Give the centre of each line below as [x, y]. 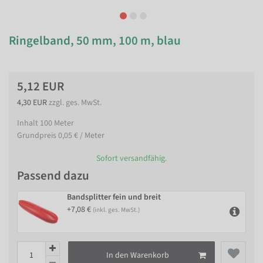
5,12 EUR [41, 86]
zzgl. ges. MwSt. [75, 103]
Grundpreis [38, 136]
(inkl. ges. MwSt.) [116, 210]
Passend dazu [53, 175]
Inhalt [28, 123]
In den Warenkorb [138, 255]
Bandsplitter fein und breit [114, 197]
